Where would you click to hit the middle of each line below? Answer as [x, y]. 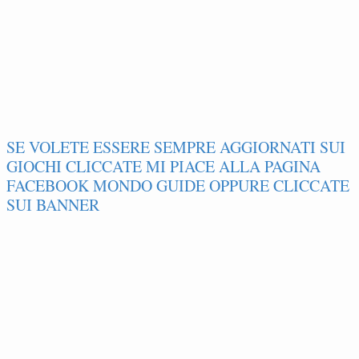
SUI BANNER [53, 204]
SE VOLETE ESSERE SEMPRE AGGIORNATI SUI [176, 147]
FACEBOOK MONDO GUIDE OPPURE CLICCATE [178, 185]
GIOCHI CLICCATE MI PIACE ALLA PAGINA [163, 166]
